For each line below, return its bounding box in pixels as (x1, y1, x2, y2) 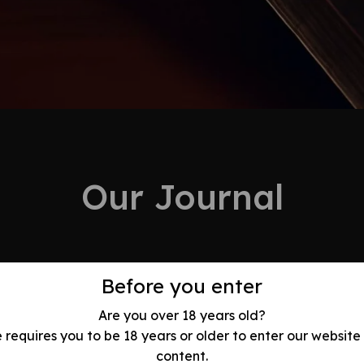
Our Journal (80, 175, 284, 219)
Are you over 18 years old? (98, 306, 266, 323)
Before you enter (102, 274, 262, 299)
